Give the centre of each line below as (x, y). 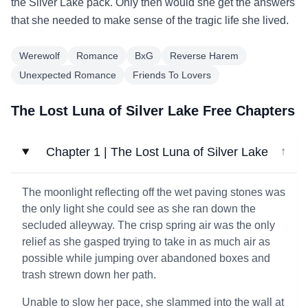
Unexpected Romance (68, 75)
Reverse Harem (204, 56)
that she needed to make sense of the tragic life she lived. (150, 20)
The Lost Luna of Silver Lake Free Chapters (153, 111)
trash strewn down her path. (89, 275)
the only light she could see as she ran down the (139, 209)
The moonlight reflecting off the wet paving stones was (154, 192)
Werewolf (40, 56)
